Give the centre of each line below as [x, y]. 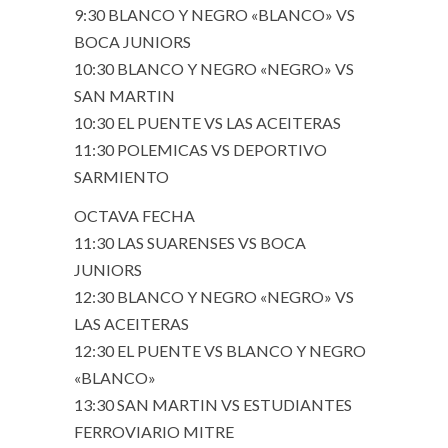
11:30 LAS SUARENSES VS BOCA [190, 242]
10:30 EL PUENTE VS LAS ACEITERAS [207, 122]
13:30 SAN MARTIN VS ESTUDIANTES [213, 404]
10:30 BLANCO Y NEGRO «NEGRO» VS [214, 68]
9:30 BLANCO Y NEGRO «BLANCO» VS [214, 14]
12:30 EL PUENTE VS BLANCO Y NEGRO [220, 350]
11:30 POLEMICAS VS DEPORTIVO [200, 149]
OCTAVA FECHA [134, 215]
